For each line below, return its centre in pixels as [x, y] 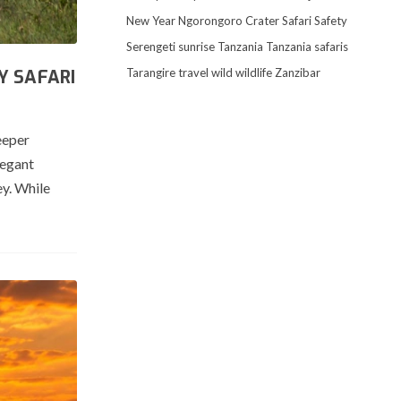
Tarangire [150, 73]
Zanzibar [297, 73]
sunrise [196, 47]
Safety [330, 21]
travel [193, 73]
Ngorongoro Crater [228, 21]
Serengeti [150, 47]
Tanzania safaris [307, 47]
